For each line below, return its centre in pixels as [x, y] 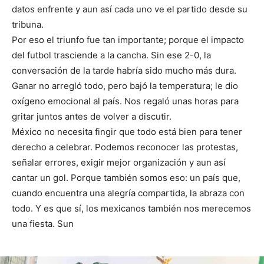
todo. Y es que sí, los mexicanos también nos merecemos [131, 209]
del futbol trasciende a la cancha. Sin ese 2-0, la [111, 55]
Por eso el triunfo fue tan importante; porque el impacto [128, 40]
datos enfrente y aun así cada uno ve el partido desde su [130, 9]
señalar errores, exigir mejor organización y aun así [119, 163]
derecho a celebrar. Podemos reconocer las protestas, [125, 147]
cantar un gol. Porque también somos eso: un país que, [126, 178]
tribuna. [28, 25]
